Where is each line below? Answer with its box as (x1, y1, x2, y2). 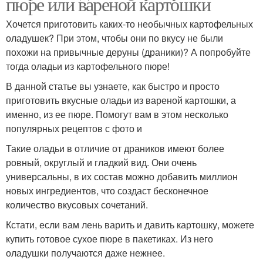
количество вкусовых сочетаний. (6, 198, 148, 212)
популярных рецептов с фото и (6, 122, 142, 136)
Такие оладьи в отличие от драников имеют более (6, 141, 224, 156)
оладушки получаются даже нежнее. (6, 246, 165, 260)
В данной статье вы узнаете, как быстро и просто (6, 79, 220, 93)
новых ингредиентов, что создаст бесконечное (6, 184, 208, 198)
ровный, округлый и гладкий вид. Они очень (6, 156, 197, 170)
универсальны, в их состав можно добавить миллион (6, 170, 238, 184)
